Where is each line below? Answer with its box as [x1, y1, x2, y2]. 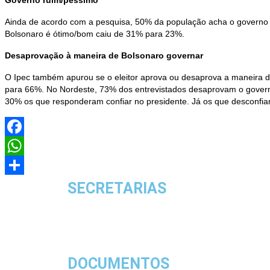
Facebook [5, 141, 43, 151]
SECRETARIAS [67, 180, 166, 198]
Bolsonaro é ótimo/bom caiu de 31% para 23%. [5, 29, 184, 39]
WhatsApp [5, 160, 44, 171]
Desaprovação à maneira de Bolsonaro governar [5, 51, 203, 61]
